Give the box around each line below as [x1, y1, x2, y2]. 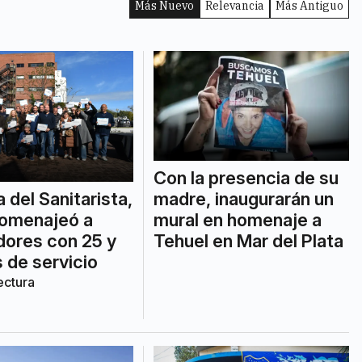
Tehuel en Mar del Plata [153, 230, 343, 252]
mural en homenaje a [153, 209, 322, 231]
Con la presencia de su [153, 167, 339, 189]
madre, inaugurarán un [153, 188, 334, 210]
